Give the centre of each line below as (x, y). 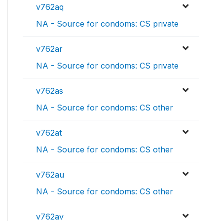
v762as (50, 91)
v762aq (50, 7)
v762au (50, 175)
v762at (49, 133)
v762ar (49, 49)
